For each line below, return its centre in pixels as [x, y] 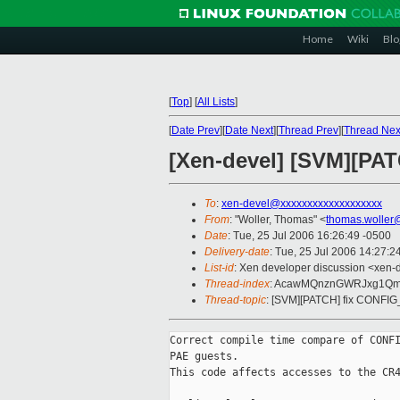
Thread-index [237, 284]
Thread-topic [235, 300]
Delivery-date [237, 252]
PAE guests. [204, 357]
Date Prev [196, 130]
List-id [219, 268]
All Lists [216, 102]
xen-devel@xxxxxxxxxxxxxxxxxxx [302, 204]
